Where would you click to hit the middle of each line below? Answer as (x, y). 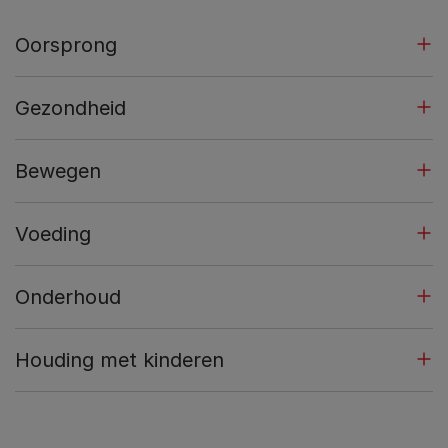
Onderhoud (68, 296)
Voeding (53, 233)
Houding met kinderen (119, 359)
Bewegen (58, 170)
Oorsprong (66, 44)
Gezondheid (70, 107)
